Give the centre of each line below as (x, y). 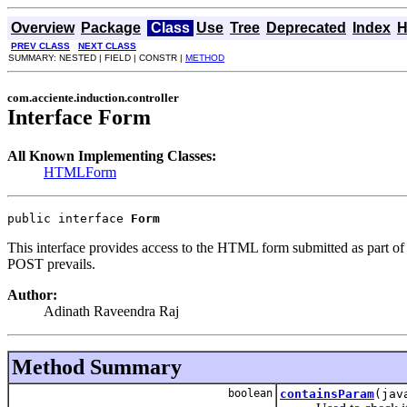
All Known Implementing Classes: (112, 155)
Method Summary (97, 367)
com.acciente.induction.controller (93, 97)
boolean (247, 393)
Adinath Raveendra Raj (111, 311)
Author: (32, 294)
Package (111, 28)
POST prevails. (51, 263)
